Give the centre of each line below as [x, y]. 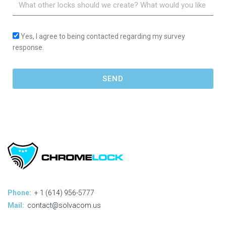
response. [28, 47]
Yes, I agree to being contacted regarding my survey [103, 36]
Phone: [19, 192]
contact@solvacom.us [64, 205]
